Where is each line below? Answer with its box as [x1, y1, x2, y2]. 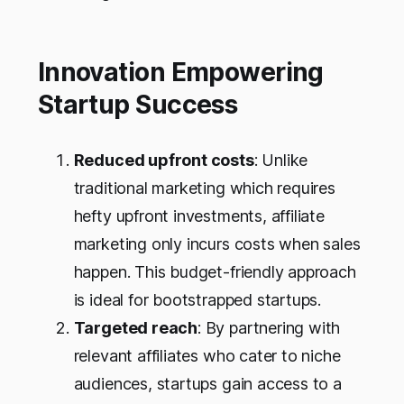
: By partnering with [197, 317, 341, 337]
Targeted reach [73, 317, 198, 337]
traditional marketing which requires [73, 178, 335, 197]
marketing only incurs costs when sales [73, 234, 361, 253]
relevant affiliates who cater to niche [73, 345, 341, 365]
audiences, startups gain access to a [73, 373, 342, 393]
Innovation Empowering [37, 56, 324, 87]
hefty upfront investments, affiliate [73, 206, 325, 225]
